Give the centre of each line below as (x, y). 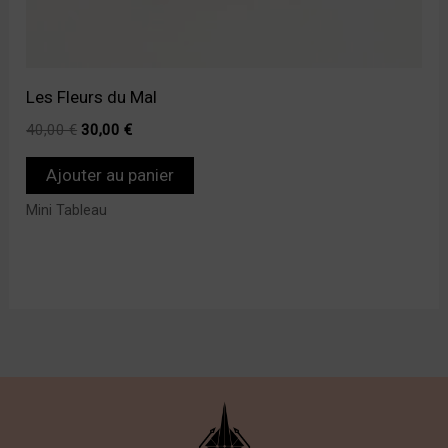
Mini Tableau (67, 211)
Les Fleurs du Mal (92, 96)
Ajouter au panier (110, 174)
